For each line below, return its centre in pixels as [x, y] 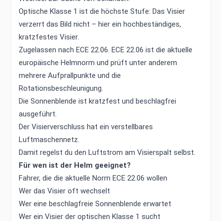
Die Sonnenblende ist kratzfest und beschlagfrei [97, 101]
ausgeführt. [37, 114]
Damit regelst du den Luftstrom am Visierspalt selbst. [107, 152]
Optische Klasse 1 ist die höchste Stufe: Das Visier [102, 11]
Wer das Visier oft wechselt [64, 191]
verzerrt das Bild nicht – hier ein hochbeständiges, [100, 24]
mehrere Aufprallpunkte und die [70, 75]
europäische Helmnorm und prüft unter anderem [98, 62]
